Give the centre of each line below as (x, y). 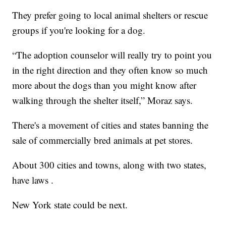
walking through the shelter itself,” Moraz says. (103, 100)
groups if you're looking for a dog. (79, 30)
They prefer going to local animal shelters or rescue (110, 15)
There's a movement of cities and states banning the (110, 125)
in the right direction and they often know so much (110, 70)
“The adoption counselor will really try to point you (112, 55)
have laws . (33, 180)
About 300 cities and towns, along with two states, (109, 165)
